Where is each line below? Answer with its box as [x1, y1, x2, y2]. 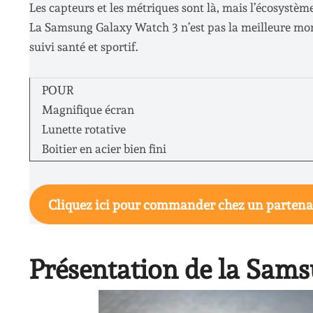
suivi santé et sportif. [29, 40, 138, 54]
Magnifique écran [41, 102, 134, 117]
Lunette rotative [41, 122, 126, 136]
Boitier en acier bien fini [41, 141, 166, 156]
